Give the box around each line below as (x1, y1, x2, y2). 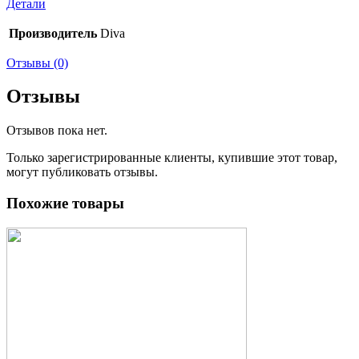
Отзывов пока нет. (6, 123, 107, 138)
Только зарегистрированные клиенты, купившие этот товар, (6, 151, 337, 165)
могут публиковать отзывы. (6, 165, 158, 179)
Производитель (9, 26, 97, 40)
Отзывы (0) (6, 55, 68, 70)
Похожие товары (6, 195, 124, 212)
